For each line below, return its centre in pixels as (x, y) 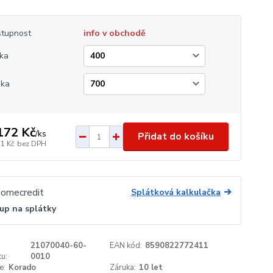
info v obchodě (114, 33)
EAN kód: (126, 246)
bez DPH (31, 144)
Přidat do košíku (175, 136)
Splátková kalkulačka (175, 192)
